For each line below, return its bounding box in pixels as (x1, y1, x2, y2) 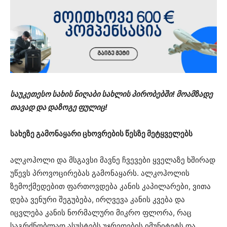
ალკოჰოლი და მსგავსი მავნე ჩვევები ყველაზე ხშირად (10, 155, 215, 165)
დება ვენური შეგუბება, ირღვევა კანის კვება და (10, 194, 185, 204)
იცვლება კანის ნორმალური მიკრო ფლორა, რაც (10, 207, 192, 217)
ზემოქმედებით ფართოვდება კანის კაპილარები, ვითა (10, 181, 211, 191)
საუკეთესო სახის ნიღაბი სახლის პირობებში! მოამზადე (10, 89, 213, 99)
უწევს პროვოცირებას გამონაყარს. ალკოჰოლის (10, 168, 190, 178)
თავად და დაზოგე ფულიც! (10, 102, 107, 112)
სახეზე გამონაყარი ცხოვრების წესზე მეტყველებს (10, 128, 193, 138)
